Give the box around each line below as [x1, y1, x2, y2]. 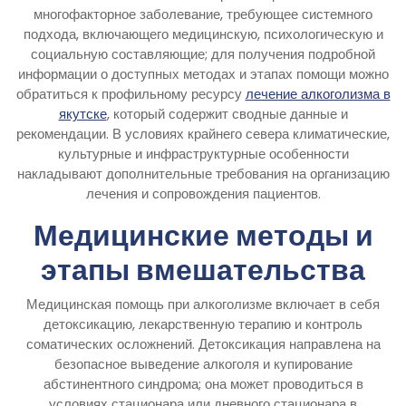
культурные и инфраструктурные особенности [57, 143, 349, 163]
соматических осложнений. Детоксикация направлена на [25, 333, 381, 353]
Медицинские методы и [33, 214, 373, 256]
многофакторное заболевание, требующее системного [34, 4, 372, 24]
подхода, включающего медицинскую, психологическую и [23, 24, 383, 43]
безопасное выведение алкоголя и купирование [53, 353, 353, 373]
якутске [58, 103, 107, 123]
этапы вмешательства [41, 248, 365, 290]
